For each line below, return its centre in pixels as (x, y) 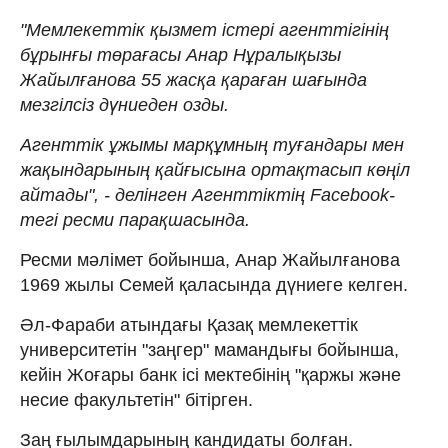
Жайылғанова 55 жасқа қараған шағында (193, 79)
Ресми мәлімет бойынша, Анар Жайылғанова (210, 259)
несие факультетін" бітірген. (136, 399)
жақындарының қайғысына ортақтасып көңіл (215, 169)
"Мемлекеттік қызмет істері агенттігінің (204, 29)
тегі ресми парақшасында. (135, 219)
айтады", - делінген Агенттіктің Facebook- (207, 194)
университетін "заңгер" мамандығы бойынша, (209, 349)
